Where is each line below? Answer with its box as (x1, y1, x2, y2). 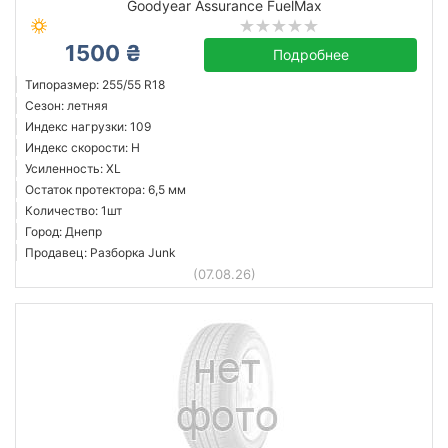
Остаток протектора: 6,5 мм (25, 182, 186, 197)
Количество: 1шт (25, 203, 122, 218)
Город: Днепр (25, 224, 102, 239)
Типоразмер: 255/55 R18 (25, 77, 165, 92)
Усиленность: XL (25, 161, 121, 176)
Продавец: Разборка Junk (25, 245, 176, 260)
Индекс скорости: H (25, 140, 140, 155)
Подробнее (272, 46, 349, 63)
